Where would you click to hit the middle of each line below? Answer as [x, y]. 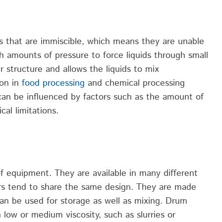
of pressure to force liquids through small [125, 55]
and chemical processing [135, 83]
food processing [53, 83]
